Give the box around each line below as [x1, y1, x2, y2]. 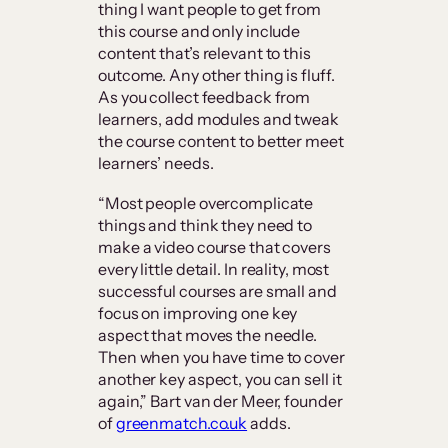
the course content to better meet [98, 131, 344, 152]
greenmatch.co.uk [115, 413, 248, 434]
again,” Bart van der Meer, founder [98, 391, 343, 412]
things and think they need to [98, 215, 313, 236]
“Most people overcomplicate [98, 193, 314, 214]
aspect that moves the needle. [98, 325, 318, 346]
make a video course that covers [98, 237, 331, 258]
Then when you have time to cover [98, 347, 345, 368]
